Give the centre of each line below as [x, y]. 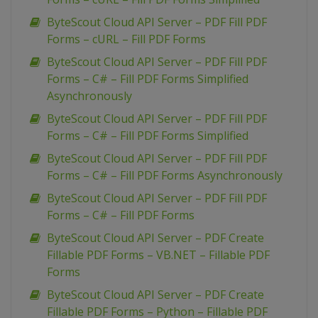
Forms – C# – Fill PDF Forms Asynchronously [165, 176]
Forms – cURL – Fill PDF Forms [126, 39]
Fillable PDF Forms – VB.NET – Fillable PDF [158, 255]
